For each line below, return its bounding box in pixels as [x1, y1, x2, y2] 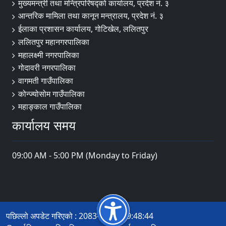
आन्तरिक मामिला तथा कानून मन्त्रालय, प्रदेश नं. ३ [18, 10, 163, 22]
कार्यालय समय [12, 117, 76, 134]
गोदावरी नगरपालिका [18, 62, 76, 74]
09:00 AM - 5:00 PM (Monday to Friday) [12, 150, 157, 161]
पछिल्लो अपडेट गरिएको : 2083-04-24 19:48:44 [6, 210, 153, 222]
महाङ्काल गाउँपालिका [18, 101, 82, 112]
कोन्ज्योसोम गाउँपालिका [18, 88, 85, 99]
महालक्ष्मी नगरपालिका [18, 49, 79, 61]
